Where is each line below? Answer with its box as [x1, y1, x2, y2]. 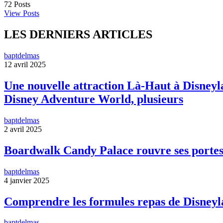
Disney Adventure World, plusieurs [4, 92, 183, 106]
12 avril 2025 [4, 60, 46, 69]
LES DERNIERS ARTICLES [4, 28, 152, 41]
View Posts [4, 9, 39, 18]
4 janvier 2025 [4, 176, 49, 185]
